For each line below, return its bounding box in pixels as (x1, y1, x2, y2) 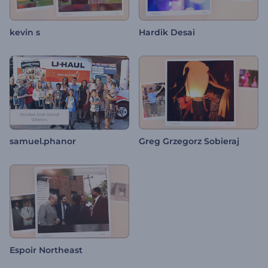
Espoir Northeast (10, 245, 83, 256)
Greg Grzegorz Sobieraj (139, 136, 239, 147)
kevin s (10, 27, 40, 38)
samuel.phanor (10, 136, 76, 147)
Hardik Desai (139, 27, 195, 38)
